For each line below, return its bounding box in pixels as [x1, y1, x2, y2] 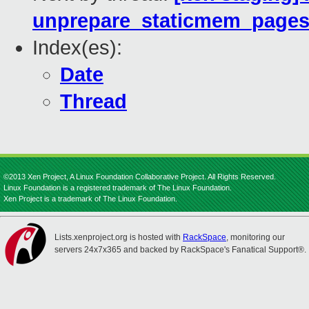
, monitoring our [226, 232, 285, 242]
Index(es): [32, 37, 122, 59]
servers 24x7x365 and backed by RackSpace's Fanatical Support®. [54, 245, 306, 255]
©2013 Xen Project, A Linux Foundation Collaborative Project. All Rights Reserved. [3, 172, 276, 181]
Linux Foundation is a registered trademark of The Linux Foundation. [3, 183, 232, 192]
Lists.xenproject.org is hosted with [54, 232, 183, 242]
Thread [60, 90, 127, 113]
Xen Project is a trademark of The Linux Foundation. [3, 195, 177, 203]
